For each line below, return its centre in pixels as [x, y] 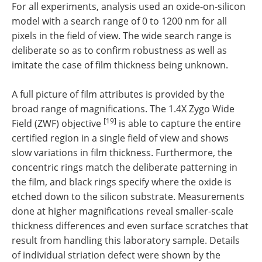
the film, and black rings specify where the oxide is [122, 182]
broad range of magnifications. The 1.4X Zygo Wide [123, 109]
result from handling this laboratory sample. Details [126, 241]
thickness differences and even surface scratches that [130, 226]
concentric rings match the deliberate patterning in [125, 168]
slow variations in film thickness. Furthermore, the [122, 153]
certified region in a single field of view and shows [120, 138]
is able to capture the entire [179, 124]
